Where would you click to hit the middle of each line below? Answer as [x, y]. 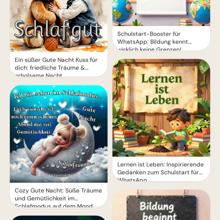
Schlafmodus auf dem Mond [54, 206]
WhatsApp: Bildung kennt [153, 41]
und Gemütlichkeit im [45, 198]
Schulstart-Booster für [149, 34]
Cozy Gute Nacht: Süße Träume [58, 190]
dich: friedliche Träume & [50, 68]
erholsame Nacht [39, 75]
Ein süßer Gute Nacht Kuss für [56, 60]
